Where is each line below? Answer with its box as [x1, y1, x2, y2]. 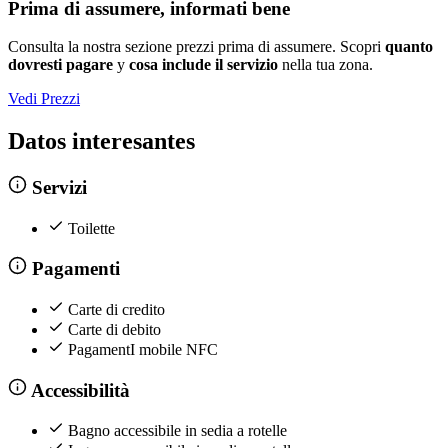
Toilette [68, 219, 115, 237]
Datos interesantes [8, 128, 195, 155]
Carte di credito [68, 300, 165, 318]
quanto [385, 38, 433, 56]
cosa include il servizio [129, 56, 278, 74]
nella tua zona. [278, 56, 373, 74]
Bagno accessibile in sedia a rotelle [68, 422, 287, 440]
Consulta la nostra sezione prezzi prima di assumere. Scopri [8, 38, 385, 56]
